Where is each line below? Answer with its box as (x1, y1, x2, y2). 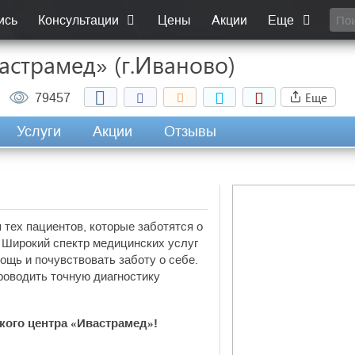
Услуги (17, 124, 61, 139)
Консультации (38, 13, 123, 27)
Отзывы (164, 124, 216, 139)
